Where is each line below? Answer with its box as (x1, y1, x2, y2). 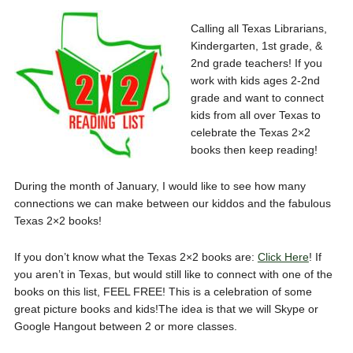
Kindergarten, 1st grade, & (190, 39, 322, 52)
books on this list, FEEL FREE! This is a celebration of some (13, 285, 312, 298)
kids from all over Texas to (190, 109, 321, 121)
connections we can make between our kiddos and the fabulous (13, 197, 331, 210)
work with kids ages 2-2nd (190, 74, 320, 87)
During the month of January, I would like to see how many (13, 180, 306, 192)
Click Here (257, 251, 309, 263)
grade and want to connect (190, 91, 324, 104)
